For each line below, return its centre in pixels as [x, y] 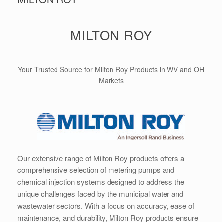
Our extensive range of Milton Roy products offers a [101, 158]
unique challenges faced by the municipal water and [100, 194]
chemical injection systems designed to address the [101, 182]
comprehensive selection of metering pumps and [96, 170]
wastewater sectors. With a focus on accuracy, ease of [106, 205]
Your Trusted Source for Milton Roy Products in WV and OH [111, 69]
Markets [111, 80]
